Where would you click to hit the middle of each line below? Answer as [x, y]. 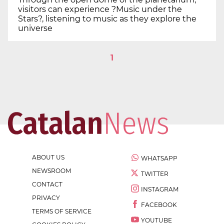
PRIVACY [46, 198]
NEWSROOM [51, 171]
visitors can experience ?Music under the [100, 9]
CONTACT [47, 184]
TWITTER [155, 174]
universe [35, 28]
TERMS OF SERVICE [62, 211]
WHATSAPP [159, 158]
